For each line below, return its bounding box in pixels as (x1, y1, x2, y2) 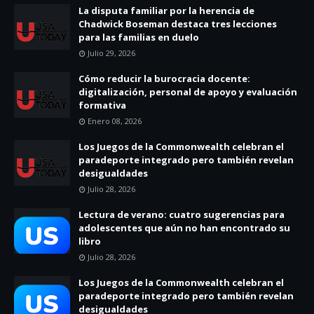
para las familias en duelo (78, 30, 199, 43)
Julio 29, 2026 (88, 47, 135, 58)
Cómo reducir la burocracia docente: (78, 71, 250, 85)
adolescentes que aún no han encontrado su (78, 221, 290, 234)
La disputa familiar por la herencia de (78, 4, 254, 17)
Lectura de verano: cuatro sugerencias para (78, 207, 285, 221)
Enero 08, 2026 (88, 115, 142, 126)
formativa (78, 98, 126, 111)
